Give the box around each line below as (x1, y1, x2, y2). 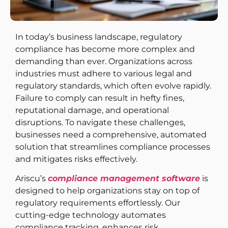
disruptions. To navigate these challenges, (15, 118, 185, 127)
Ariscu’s (15, 174, 48, 184)
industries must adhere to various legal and (15, 69, 192, 78)
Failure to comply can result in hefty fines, (15, 93, 184, 103)
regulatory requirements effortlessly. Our (15, 198, 180, 208)
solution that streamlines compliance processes (15, 142, 210, 152)
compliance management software (48, 174, 200, 184)
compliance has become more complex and (15, 44, 195, 54)
